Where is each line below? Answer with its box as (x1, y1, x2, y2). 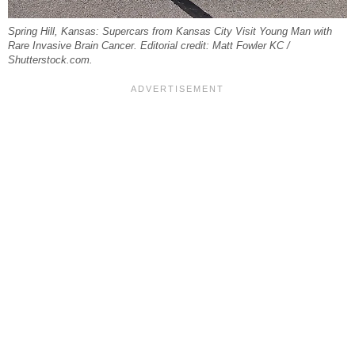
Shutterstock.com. (8, 54, 93, 66)
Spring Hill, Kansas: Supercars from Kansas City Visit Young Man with (8, 25, 332, 37)
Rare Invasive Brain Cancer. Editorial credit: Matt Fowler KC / (8, 40, 290, 52)
